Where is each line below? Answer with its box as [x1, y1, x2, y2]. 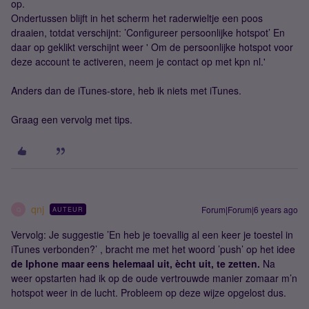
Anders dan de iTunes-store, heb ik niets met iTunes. [11, 83, 241, 97]
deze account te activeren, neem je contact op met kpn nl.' [11, 54, 266, 68]
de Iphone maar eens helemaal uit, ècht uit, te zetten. [11, 257, 260, 270]
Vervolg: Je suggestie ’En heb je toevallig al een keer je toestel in [11, 228, 293, 241]
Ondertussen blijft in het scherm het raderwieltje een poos [11, 11, 263, 25]
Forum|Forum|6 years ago [201, 203, 298, 215]
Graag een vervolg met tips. [11, 112, 132, 126]
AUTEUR [52, 205, 83, 214]
